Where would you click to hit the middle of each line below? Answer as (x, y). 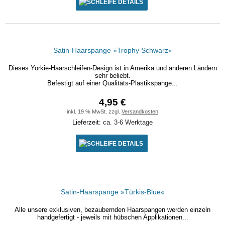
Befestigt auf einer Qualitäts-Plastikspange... (113, 83)
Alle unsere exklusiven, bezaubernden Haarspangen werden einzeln (113, 210)
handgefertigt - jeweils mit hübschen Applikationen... (113, 217)
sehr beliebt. (113, 76)
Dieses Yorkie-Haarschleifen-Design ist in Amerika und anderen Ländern (113, 68)
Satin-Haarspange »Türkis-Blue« (113, 192)
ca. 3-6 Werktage (128, 122)
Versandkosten (140, 111)
